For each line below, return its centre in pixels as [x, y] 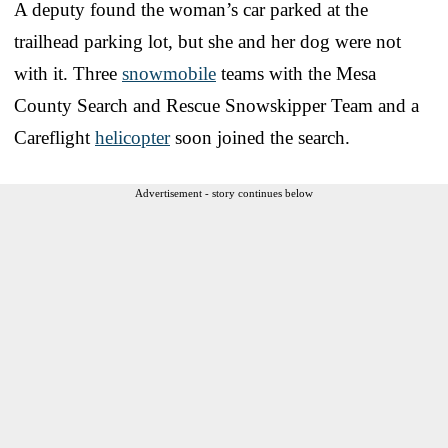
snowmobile [169, 73]
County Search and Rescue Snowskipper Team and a [216, 105]
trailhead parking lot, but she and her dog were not [207, 41]
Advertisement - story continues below [224, 192]
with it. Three [68, 73]
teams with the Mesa [296, 73]
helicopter [132, 137]
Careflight [54, 137]
